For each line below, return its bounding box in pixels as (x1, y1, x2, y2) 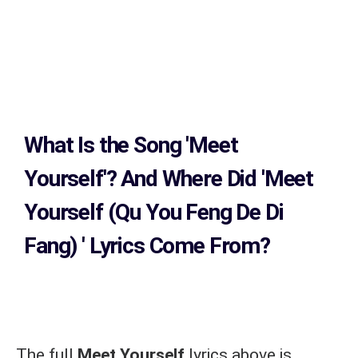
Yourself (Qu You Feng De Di (24, 198, 284, 225)
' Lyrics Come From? (82, 232, 270, 259)
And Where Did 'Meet (121, 165, 314, 192)
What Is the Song (24, 131, 186, 158)
